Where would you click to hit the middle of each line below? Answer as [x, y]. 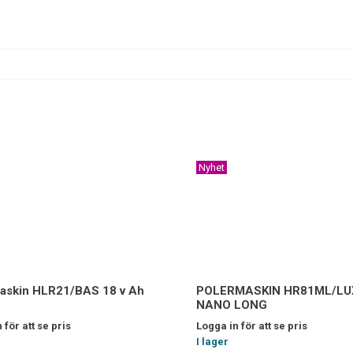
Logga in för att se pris [252, 325]
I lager [212, 341]
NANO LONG [232, 305]
